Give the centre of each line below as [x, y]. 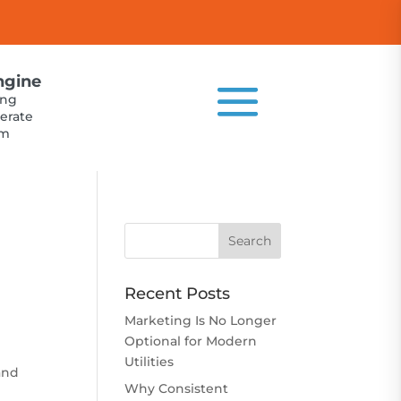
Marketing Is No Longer [201, 320]
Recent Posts [178, 293]
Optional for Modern [191, 341]
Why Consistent [177, 388]
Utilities [149, 361]
